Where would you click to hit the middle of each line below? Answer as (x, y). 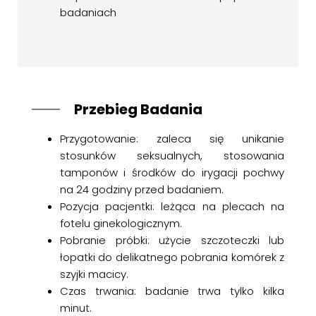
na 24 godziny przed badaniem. (142, 189)
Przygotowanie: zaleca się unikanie (172, 139)
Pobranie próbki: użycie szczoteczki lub (172, 240)
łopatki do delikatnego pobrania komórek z (172, 257)
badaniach (88, 12)
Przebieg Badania (138, 109)
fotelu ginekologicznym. (121, 223)
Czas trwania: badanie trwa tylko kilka (172, 291)
